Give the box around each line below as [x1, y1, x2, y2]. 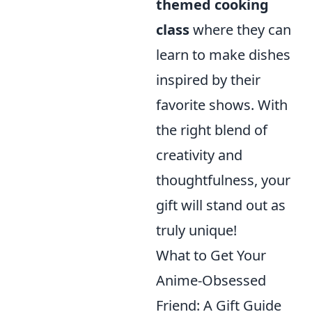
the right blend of [156, 120, 267, 140]
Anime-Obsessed [156, 271, 266, 290]
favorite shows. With [156, 95, 288, 115]
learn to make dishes [156, 45, 290, 65]
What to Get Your [156, 246, 266, 265]
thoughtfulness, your [156, 171, 290, 190]
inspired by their [156, 70, 260, 90]
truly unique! [156, 221, 237, 240]
